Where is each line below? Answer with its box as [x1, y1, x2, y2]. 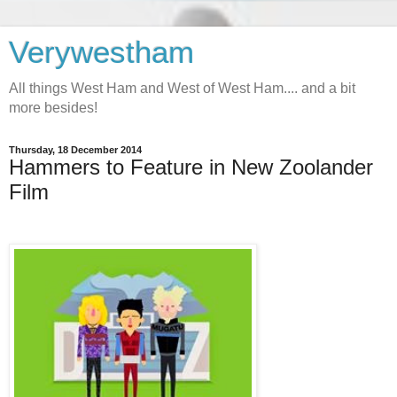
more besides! [9, 100, 97, 115]
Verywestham [9, 35, 194, 69]
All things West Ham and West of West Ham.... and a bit [9, 81, 355, 96]
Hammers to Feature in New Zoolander [9, 155, 373, 179]
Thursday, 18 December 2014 [9, 144, 142, 155]
